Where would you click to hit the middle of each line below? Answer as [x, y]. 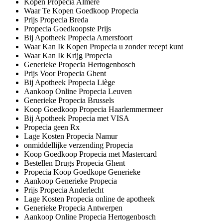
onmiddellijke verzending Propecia [78, 145]
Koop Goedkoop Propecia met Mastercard [90, 154]
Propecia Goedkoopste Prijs [67, 28]
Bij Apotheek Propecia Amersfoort [78, 37]
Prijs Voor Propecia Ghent [65, 73]
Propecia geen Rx [52, 127]
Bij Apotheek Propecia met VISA [77, 118]
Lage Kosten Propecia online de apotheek [89, 199]
